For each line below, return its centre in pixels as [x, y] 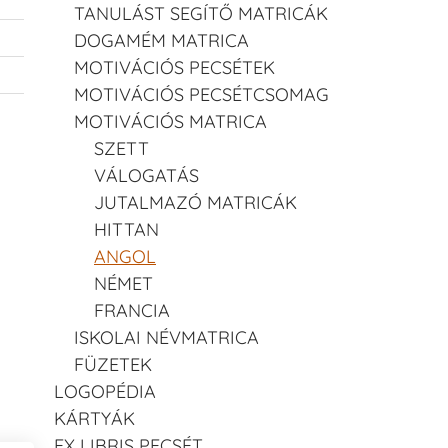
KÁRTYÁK [94, 418]
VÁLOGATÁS [146, 175]
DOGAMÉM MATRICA [161, 40]
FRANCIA [132, 310]
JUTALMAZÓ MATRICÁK [195, 202]
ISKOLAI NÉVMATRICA [166, 337]
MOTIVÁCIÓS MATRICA [170, 121]
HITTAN [126, 229]
